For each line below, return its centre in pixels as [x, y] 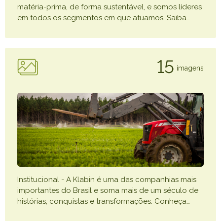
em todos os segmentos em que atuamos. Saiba [102, 18]
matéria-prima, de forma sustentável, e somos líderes [110, 7]
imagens [190, 68]
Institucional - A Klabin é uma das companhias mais [107, 180]
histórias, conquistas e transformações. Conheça [102, 201]
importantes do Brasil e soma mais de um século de [108, 190]
